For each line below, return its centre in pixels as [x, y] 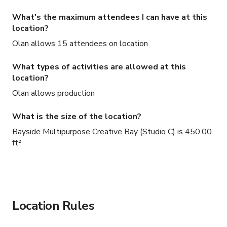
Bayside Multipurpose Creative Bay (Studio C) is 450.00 [112, 132]
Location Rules [53, 206]
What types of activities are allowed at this [99, 67]
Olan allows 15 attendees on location [80, 44]
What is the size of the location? [77, 117]
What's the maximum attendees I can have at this [110, 17]
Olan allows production [53, 93]
